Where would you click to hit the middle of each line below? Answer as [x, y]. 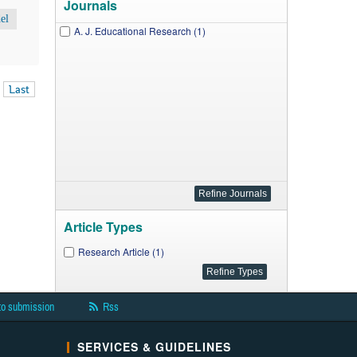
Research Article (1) [121, 251]
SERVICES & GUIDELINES [154, 347]
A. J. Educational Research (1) [139, 31]
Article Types [103, 227]
